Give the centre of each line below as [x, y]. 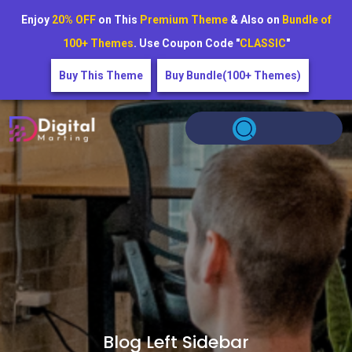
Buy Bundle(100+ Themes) [233, 75]
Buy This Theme [101, 75]
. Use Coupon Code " [186, 43]
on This [117, 20]
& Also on [255, 20]
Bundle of [306, 20]
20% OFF [73, 20]
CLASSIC [262, 43]
